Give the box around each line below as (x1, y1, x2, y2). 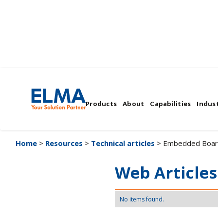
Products (86, 99, 117, 108)
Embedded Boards (16, 81, 200, 109)
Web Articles (114, 162, 217, 183)
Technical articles (91, 138, 155, 148)
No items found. (119, 195, 164, 203)
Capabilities (150, 99, 191, 108)
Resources (45, 138, 83, 148)
